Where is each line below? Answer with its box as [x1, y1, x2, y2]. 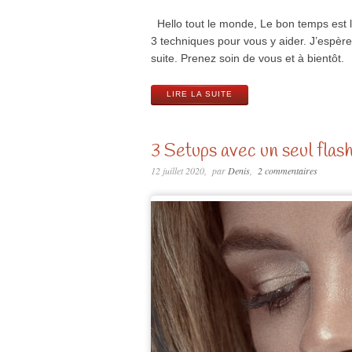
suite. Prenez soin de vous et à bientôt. [151, 51, 344, 64]
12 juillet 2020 [151, 163, 204, 177]
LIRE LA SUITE [167, 89, 233, 98]
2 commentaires [257, 163, 317, 177]
